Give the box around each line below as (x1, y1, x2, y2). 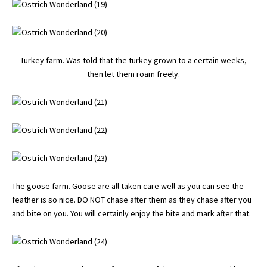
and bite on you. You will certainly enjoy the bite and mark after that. (12, 208, 251, 219)
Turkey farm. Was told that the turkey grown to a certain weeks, (20, 55, 247, 66)
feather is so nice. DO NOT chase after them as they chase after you (12, 194, 252, 205)
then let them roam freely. (87, 69, 180, 79)
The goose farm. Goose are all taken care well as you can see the (12, 181, 244, 191)
